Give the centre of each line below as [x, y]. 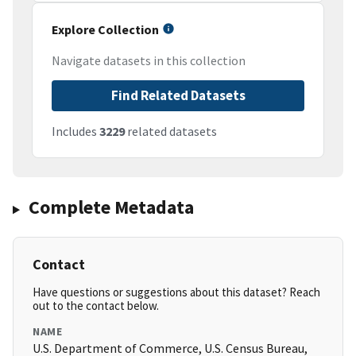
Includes [75, 132]
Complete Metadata [111, 207]
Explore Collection [105, 30]
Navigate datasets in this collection [149, 61]
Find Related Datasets [178, 96]
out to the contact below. [96, 306]
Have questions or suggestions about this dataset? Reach [176, 292]
